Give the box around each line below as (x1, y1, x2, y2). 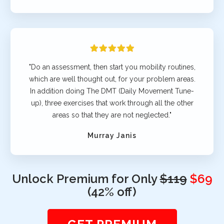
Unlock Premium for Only (11, 171, 160, 186)
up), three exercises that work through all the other (30, 98, 193, 107)
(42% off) (87, 184, 136, 199)
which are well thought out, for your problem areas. (28, 74, 195, 83)
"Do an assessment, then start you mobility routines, (28, 62, 195, 71)
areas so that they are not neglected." (52, 110, 171, 119)
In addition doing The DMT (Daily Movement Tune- (30, 86, 194, 95)
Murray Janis (87, 131, 136, 139)
